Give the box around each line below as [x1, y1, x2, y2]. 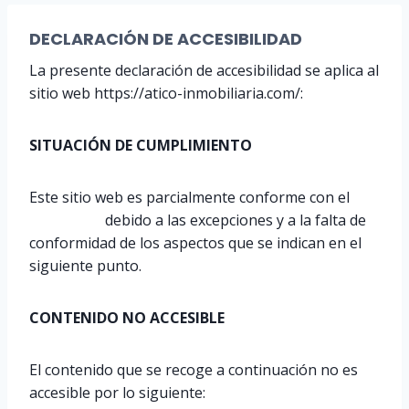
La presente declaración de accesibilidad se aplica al [29, 60, 379, 80]
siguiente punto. [29, 256, 142, 276]
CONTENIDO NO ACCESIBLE [29, 308, 225, 328]
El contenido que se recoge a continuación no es [29, 360, 358, 380]
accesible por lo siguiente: [29, 383, 205, 403]
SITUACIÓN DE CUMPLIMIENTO [29, 135, 252, 155]
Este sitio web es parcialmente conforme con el [29, 187, 353, 207]
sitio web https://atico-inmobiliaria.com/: [29, 83, 310, 103]
